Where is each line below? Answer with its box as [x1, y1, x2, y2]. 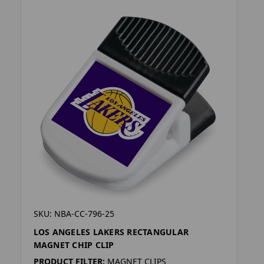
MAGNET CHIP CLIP [33, 239, 114, 250]
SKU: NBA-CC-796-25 [33, 207, 114, 219]
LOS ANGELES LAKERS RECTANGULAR [33, 226, 189, 237]
